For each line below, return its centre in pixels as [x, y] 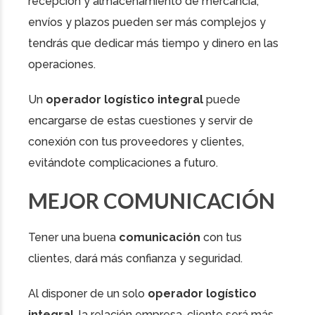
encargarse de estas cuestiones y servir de [141, 121]
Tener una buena [73, 238]
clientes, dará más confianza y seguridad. [135, 259]
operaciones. [62, 65]
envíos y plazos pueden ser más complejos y [147, 22]
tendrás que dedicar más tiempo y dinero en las [153, 44]
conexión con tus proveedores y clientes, [136, 142]
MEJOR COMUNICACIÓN [152, 201]
